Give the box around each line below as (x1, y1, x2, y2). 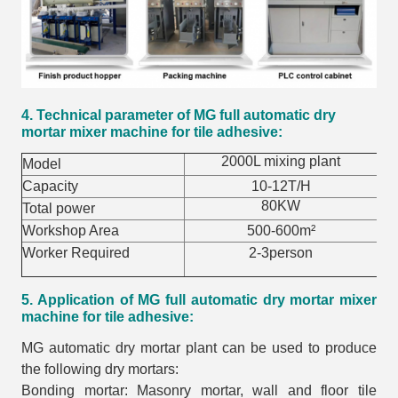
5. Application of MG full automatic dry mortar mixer (21, 291, 377, 307)
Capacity (22, 178, 78, 194)
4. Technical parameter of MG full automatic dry (21, 107, 336, 123)
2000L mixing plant (221, 153, 340, 169)
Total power (22, 200, 95, 216)
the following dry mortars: (21, 361, 179, 377)
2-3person (249, 244, 313, 260)
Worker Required (22, 244, 130, 260)
